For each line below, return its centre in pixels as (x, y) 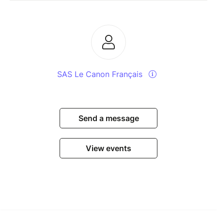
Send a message (108, 118)
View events (108, 148)
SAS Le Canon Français (101, 74)
